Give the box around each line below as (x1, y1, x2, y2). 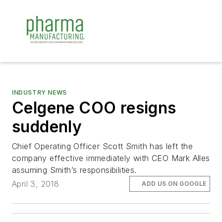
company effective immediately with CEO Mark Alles (12, 153, 210, 163)
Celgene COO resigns (12, 98, 176, 117)
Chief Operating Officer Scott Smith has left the (12, 141, 193, 151)
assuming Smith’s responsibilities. (12, 165, 137, 175)
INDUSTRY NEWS (12, 89, 67, 96)
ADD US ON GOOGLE (142, 180, 207, 188)
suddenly (12, 117, 82, 136)
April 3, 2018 (12, 179, 59, 189)
